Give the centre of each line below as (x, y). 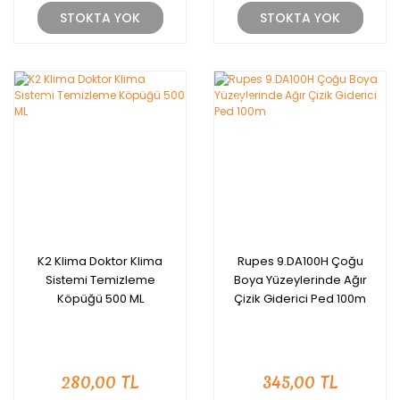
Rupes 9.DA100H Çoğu (300, 261)
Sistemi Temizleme (100, 280)
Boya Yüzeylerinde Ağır (300, 280)
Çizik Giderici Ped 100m (300, 299)
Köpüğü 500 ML (100, 299)
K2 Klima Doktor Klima (100, 261)
